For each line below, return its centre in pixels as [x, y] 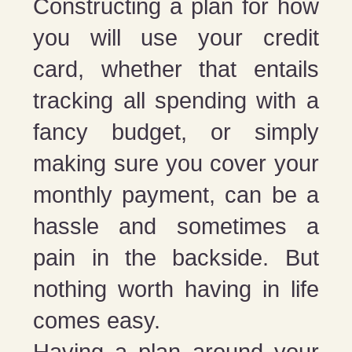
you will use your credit [176, 37]
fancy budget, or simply [176, 132]
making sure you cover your [176, 163]
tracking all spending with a [176, 100]
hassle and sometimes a [176, 226]
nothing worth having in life [176, 289]
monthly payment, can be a [176, 194]
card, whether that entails [176, 69]
